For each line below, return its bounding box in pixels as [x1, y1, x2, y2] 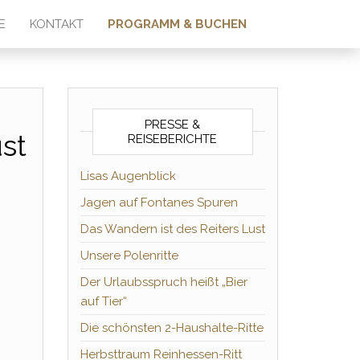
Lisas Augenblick [80, 169, 176, 183]
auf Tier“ [80, 294, 127, 309]
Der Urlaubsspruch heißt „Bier [80, 275, 247, 289]
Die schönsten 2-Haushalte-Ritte [80, 321, 264, 335]
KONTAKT [30, 17, 84, 31]
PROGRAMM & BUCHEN [108, 17, 247, 31]
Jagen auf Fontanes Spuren [80, 195, 238, 210]
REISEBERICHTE [128, 132, 218, 146]
